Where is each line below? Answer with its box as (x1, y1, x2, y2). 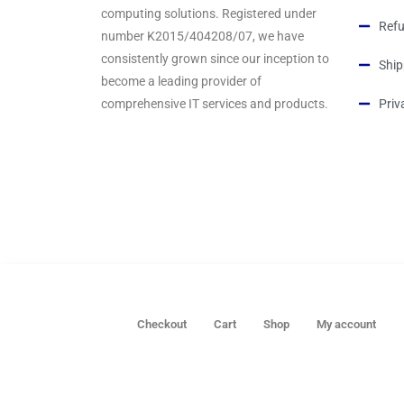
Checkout (137, 317, 187, 331)
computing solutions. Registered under (101, 5, 317, 21)
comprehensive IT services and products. (101, 96, 328, 111)
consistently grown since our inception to (101, 50, 329, 66)
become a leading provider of (101, 73, 262, 88)
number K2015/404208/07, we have (101, 28, 304, 43)
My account (317, 317, 376, 331)
